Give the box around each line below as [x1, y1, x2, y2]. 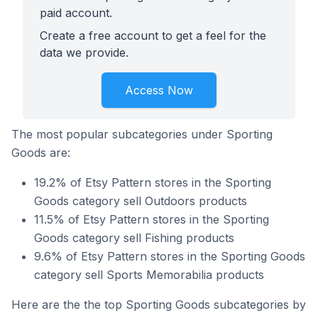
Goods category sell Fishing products [34, 231, 234, 245]
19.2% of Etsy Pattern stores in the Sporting [34, 175, 271, 190]
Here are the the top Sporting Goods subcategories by [11, 297, 306, 312]
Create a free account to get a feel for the [40, 28, 266, 43]
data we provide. [40, 45, 128, 60]
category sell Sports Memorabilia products [34, 268, 264, 282]
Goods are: [11, 146, 70, 160]
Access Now [125, 83, 193, 97]
